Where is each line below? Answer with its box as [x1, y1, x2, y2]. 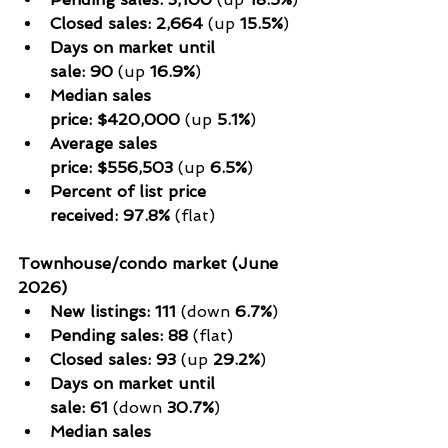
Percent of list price [50, 181, 211, 201]
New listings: [50, 301, 150, 321]
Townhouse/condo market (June [18, 253, 283, 273]
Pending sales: [50, 325, 163, 345]
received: [50, 205, 118, 225]
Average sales [50, 133, 162, 153]
